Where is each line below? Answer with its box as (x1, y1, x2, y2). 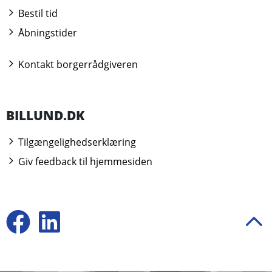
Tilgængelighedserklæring (16, 135, 136, 149)
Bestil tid (16, 6, 58, 20)
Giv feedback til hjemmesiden (16, 154, 152, 168)
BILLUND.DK (6, 106, 84, 124)
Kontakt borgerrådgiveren (16, 57, 138, 71)
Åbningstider (16, 25, 77, 39)
